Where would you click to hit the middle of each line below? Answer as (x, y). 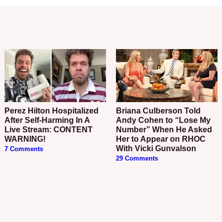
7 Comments (24, 149)
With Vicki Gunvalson (156, 148)
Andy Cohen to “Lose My (163, 120)
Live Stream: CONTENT (49, 129)
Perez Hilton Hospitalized (7, 111)
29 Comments (137, 158)
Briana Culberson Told (119, 111)
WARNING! (25, 139)
